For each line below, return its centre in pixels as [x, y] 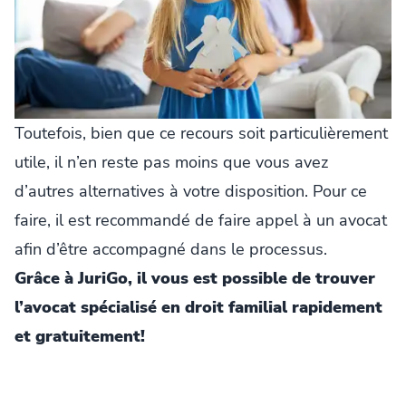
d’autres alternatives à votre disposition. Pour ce [191, 192]
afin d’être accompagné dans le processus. [171, 250]
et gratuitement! [80, 337]
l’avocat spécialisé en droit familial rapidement [198, 308]
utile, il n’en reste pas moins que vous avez [171, 163]
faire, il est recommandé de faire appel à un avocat [201, 221]
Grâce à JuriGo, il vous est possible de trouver [195, 279]
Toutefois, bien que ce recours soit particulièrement [201, 134]
